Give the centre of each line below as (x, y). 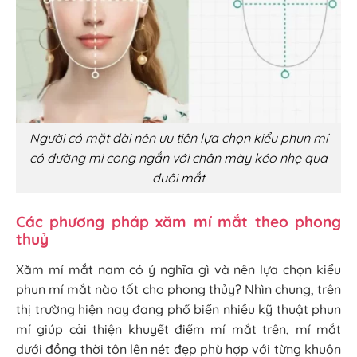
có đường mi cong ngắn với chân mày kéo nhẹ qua (178, 157)
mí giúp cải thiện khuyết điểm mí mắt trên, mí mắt (178, 330)
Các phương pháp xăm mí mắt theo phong (178, 222)
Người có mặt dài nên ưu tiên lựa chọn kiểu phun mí (178, 137)
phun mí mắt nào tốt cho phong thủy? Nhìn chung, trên (178, 290)
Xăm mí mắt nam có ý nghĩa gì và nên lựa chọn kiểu (178, 270)
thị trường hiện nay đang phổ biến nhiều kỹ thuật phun (178, 310)
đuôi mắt (178, 177)
